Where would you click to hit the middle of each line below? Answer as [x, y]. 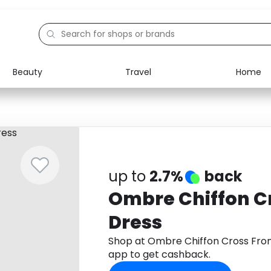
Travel [138, 72]
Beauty [28, 72]
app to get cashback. [159, 254]
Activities [56, 150]
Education [58, 122]
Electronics [60, 94]
